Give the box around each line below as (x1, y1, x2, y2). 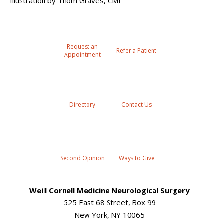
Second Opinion (60, 154, 105, 163)
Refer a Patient (116, 46, 156, 55)
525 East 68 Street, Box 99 (63, 197, 156, 207)
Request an (66, 42, 98, 51)
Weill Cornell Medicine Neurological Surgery (29, 185, 190, 195)
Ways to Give (118, 154, 154, 163)
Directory (69, 100, 95, 109)
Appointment (64, 50, 101, 59)
